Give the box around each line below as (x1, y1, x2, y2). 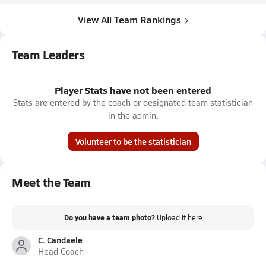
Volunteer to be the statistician (75, 135, 191, 147)
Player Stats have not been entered (55, 83, 211, 97)
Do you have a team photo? (64, 213, 155, 223)
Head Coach (38, 246, 84, 257)
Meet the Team (12, 174, 91, 191)
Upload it (156, 213, 188, 222)
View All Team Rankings (78, 12, 181, 26)
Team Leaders (12, 46, 85, 63)
